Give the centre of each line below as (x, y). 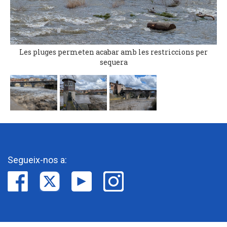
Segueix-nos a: (37, 160)
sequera (113, 62)
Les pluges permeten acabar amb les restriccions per (113, 52)
